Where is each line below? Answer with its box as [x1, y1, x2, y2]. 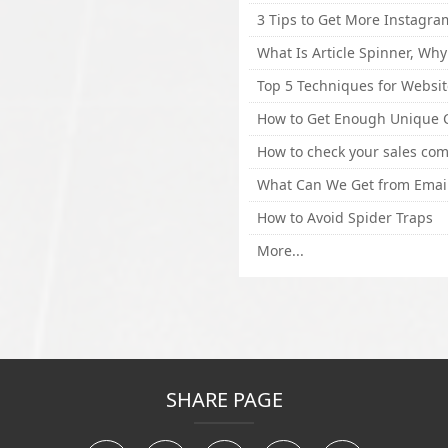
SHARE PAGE [165, 386, 283, 414]
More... [257, 241, 304, 261]
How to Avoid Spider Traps [257, 208, 433, 228]
